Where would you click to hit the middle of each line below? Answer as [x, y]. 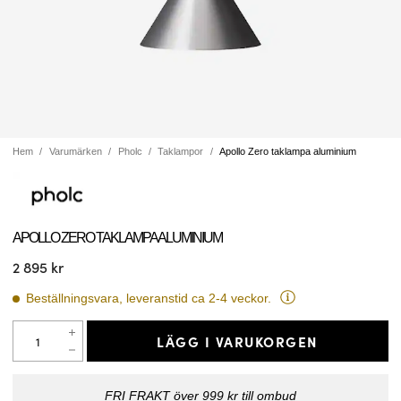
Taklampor [181, 151]
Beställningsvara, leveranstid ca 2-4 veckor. [149, 299]
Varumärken [75, 151]
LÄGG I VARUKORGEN [238, 341]
